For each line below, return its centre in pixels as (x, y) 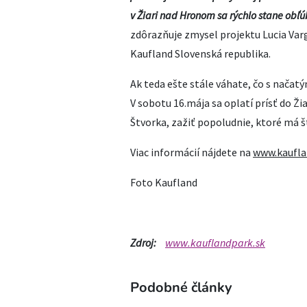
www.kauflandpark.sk (215, 242)
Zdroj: (143, 242)
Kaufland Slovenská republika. (200, 53)
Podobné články (181, 287)
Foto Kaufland (164, 182)
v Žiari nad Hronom (174, 15)
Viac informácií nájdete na (192, 152)
